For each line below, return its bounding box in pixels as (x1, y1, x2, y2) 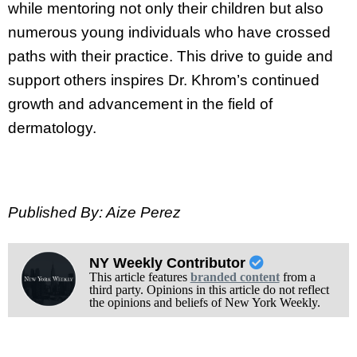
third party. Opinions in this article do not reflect (88, 282, 329, 296)
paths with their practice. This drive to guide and (8, 48, 333, 65)
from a (279, 269, 316, 284)
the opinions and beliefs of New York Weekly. (88, 295, 320, 309)
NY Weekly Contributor (88, 254, 249, 271)
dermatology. (8, 120, 96, 137)
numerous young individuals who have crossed (8, 24, 331, 41)
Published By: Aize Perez (8, 203, 181, 221)
